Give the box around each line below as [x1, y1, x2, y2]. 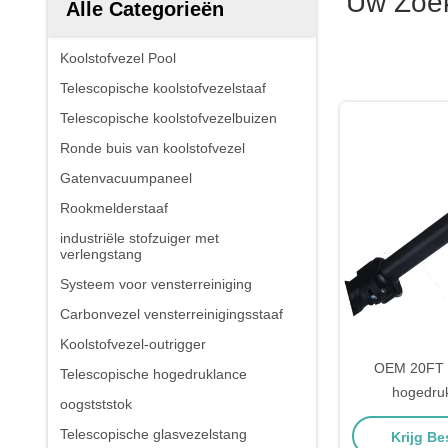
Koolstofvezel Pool [60, 50, 176, 66]
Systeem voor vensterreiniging [60, 276, 252, 292]
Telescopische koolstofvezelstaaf [60, 80, 266, 96]
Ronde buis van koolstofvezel [60, 140, 245, 156]
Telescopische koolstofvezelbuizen [60, 110, 277, 126]
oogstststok [60, 396, 132, 412]
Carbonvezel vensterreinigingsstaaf [60, 306, 283, 322]
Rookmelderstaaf [60, 200, 168, 216]
